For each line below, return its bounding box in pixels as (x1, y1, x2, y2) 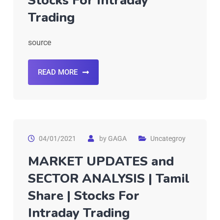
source (28, 38, 51, 48)
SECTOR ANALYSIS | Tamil (28, 170, 190, 188)
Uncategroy (150, 135, 186, 143)
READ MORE (38, 68, 78, 77)
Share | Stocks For (28, 187, 139, 205)
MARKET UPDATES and (28, 153, 174, 170)
